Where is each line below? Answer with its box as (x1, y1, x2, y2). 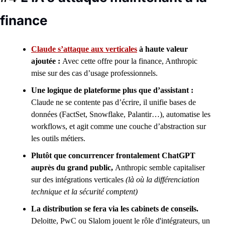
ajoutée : (31, 57, 62, 65)
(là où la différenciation (126, 175, 199, 184)
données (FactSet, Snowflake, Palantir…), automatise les (31, 110, 210, 119)
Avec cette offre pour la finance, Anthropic (62, 57, 197, 65)
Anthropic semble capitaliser (115, 163, 205, 172)
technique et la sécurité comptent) (31, 187, 138, 196)
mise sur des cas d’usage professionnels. (31, 69, 160, 77)
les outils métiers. (31, 134, 85, 143)
